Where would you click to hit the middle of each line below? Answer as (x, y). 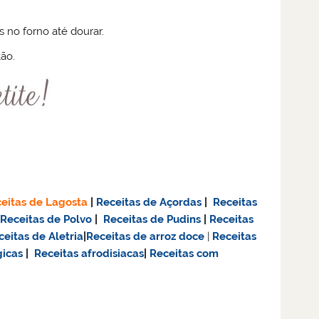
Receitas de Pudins (152, 220)
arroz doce (177, 237)
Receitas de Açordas (149, 203)
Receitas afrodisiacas (89, 254)
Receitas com (184, 254)
